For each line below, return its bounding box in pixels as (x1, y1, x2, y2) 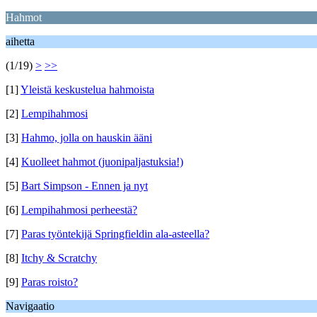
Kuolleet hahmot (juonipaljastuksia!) (21, 156, 183, 168)
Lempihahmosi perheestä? (21, 204, 137, 216)
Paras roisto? (21, 276, 78, 288)
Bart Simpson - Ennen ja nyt (21, 180, 148, 192)
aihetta (6, 35, 35, 47)
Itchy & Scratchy (21, 252, 97, 264)
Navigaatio (6, 300, 54, 312)
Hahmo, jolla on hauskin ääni (21, 132, 152, 144)
